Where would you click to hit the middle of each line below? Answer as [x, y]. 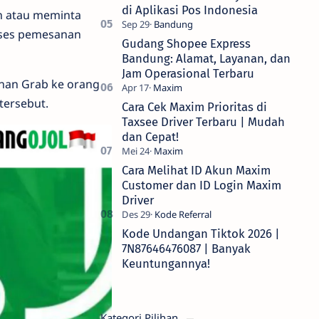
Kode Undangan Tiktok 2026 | [201, 234]
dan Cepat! [150, 137]
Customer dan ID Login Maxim [202, 185]
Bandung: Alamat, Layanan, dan [206, 58]
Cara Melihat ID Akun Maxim [196, 170]
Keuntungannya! [166, 263]
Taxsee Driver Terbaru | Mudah [203, 122]
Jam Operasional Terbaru [188, 73]
